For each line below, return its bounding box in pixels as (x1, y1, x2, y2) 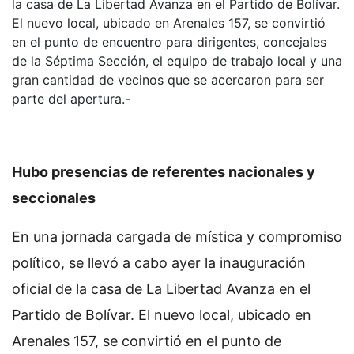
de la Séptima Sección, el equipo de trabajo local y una (12, 53, 342, 69)
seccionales (12, 190, 96, 206)
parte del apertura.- (12, 91, 130, 107)
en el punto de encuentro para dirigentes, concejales (12, 34, 326, 50)
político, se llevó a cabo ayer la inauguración (12, 254, 306, 271)
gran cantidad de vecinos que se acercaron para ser (12, 72, 324, 88)
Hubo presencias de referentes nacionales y (12, 164, 315, 180)
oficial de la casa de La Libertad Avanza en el (12, 281, 311, 297)
